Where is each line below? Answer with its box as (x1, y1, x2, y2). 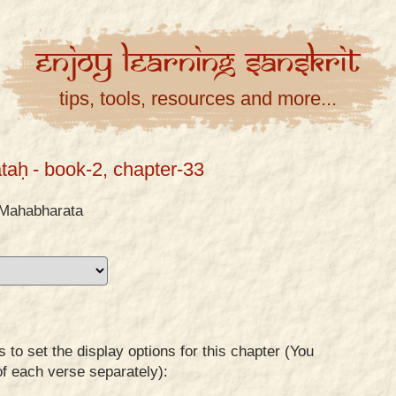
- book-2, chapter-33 (33, 158, 204, 180)
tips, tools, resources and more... (59, 88, 337, 110)
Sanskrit (245, 42, 361, 83)
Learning (123, 42, 245, 83)
